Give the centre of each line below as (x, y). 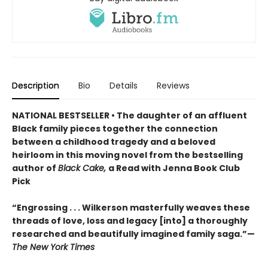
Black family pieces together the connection (115, 128)
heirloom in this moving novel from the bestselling (127, 155)
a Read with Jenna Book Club (174, 168)
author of (35, 168)
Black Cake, (83, 168)
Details (124, 85)
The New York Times (53, 247)
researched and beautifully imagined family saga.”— (133, 234)
